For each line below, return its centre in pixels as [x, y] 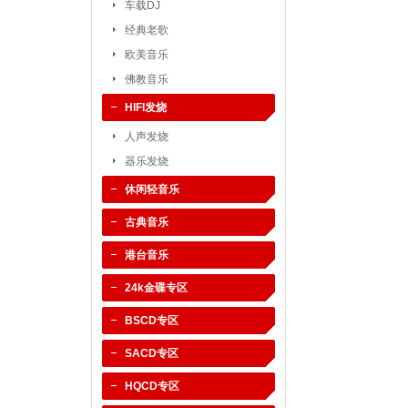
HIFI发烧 [146, 107]
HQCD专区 [152, 386]
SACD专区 [152, 353]
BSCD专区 [152, 321]
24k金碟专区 [156, 288]
